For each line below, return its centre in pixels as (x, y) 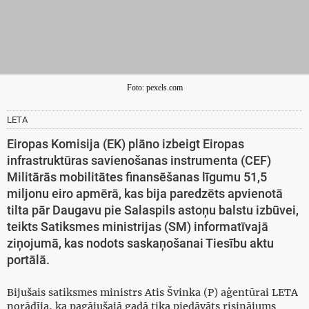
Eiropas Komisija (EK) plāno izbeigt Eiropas (126, 144)
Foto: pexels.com (154, 88)
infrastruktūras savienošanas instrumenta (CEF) (139, 161)
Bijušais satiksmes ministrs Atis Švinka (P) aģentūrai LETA (152, 293)
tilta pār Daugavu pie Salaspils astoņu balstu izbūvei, (153, 211)
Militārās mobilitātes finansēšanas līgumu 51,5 (137, 178)
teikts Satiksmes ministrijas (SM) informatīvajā (138, 227)
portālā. (28, 260)
